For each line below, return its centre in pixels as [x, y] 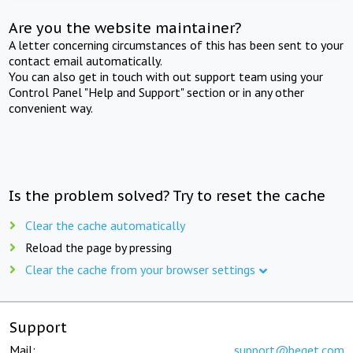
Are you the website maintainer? [125, 28]
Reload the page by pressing [98, 247]
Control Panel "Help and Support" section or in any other [157, 92]
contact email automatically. [86, 60]
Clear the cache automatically [105, 225]
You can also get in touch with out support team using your [166, 76]
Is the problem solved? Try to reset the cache [167, 195]
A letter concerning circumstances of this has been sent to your [176, 45]
